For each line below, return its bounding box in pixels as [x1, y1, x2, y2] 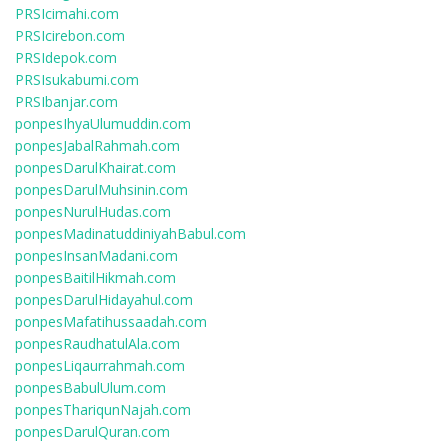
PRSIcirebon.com [15, 26, 125, 45]
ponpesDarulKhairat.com [15, 158, 176, 177]
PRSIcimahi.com [15, 4, 119, 23]
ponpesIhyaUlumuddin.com [15, 114, 191, 133]
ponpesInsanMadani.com [15, 246, 178, 265]
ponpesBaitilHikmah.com [15, 268, 176, 287]
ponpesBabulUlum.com [15, 378, 166, 397]
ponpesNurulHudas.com [15, 202, 171, 221]
